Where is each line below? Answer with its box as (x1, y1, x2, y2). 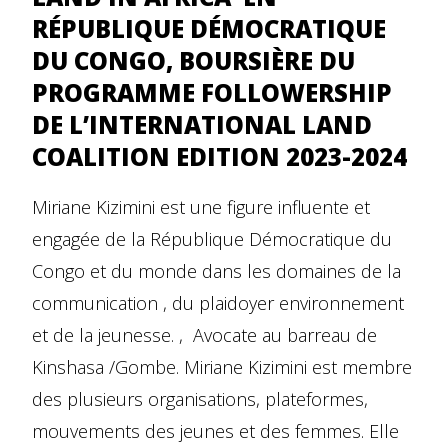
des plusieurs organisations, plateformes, (32, 386, 368, 411)
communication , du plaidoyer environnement (32, 290, 404, 315)
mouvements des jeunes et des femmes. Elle (32, 418, 399, 443)
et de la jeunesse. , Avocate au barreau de (32, 322, 377, 347)
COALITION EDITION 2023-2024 (32, 139, 407, 173)
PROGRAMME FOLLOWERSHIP (32, 75, 398, 109)
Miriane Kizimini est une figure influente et (32, 194, 370, 219)
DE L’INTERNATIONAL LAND (32, 107, 372, 141)
